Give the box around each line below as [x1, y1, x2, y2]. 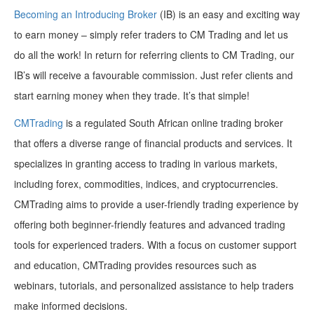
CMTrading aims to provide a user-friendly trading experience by [14, 197, 299, 212]
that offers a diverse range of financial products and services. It [14, 136, 292, 151]
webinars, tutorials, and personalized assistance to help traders [14, 278, 294, 293]
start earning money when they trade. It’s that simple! [14, 88, 252, 103]
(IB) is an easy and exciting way [157, 7, 300, 22]
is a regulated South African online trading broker [63, 116, 283, 130]
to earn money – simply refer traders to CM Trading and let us [14, 27, 288, 42]
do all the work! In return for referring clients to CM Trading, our [14, 48, 294, 62]
